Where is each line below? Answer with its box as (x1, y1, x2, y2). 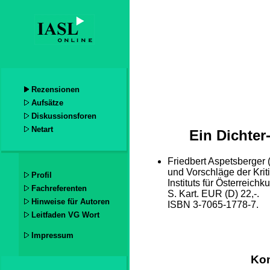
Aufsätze (31, 98, 64, 108)
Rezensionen (31, 85, 80, 95)
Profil (31, 170, 52, 180)
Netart (31, 125, 54, 134)
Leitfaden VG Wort (31, 210, 100, 219)
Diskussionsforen (31, 111, 97, 121)
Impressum (31, 230, 74, 240)
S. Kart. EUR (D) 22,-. (168, 189, 259, 199)
